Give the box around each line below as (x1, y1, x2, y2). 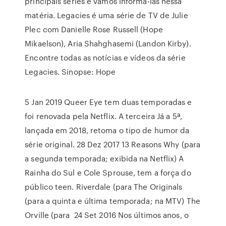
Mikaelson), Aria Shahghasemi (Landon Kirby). (25, 38, 191, 49)
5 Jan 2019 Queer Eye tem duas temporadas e (25, 96, 192, 107)
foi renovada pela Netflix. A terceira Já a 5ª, (25, 110, 182, 122)
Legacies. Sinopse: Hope (25, 66, 116, 77)
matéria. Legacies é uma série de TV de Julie (25, 10, 188, 21)
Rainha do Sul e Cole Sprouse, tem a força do (25, 167, 191, 178)
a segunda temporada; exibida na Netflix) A (25, 153, 184, 164)
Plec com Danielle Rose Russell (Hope (25, 24, 163, 35)
